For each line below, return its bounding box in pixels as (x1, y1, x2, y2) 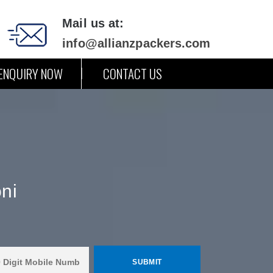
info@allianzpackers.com (62, 37, 211, 50)
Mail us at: (62, 16, 124, 30)
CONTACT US (102, 64, 163, 83)
